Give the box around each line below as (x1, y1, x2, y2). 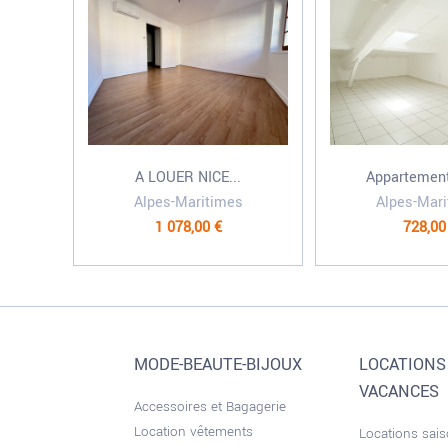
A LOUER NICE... (135, 167, 242, 188)
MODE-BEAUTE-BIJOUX (134, 353, 303, 377)
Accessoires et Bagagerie (134, 397, 287, 416)
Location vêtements (134, 422, 254, 441)
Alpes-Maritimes (133, 192, 243, 213)
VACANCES (359, 380, 440, 404)
